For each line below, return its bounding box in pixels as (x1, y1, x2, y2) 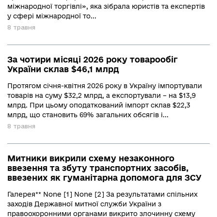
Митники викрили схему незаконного (7, 154, 174, 163)
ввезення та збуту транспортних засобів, (7, 163, 189, 172)
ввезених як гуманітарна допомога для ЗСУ (7, 173, 201, 182)
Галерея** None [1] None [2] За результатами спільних (7, 190, 198, 198)
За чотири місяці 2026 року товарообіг (7, 55, 178, 64)
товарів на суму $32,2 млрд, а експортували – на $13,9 (7, 92, 196, 99)
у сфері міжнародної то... (7, 12, 96, 20)
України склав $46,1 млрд (7, 64, 119, 74)
